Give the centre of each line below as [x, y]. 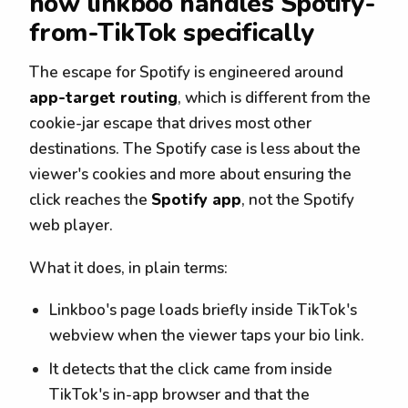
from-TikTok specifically [172, 32]
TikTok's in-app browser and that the [180, 394]
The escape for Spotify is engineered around [186, 72]
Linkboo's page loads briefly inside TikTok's [204, 311]
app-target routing [103, 97]
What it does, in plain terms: [128, 268]
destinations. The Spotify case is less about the [195, 148]
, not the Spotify [298, 199]
